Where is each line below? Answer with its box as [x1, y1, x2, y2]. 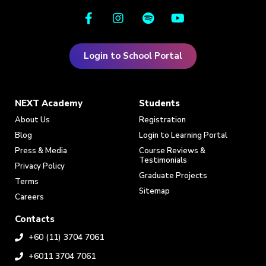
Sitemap [139, 186, 170, 197]
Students [139, 97, 180, 110]
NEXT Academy [15, 97, 83, 110]
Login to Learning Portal [139, 130, 227, 141]
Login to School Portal [84, 50, 182, 62]
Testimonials [139, 155, 187, 166]
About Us [15, 115, 50, 126]
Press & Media [15, 145, 67, 157]
